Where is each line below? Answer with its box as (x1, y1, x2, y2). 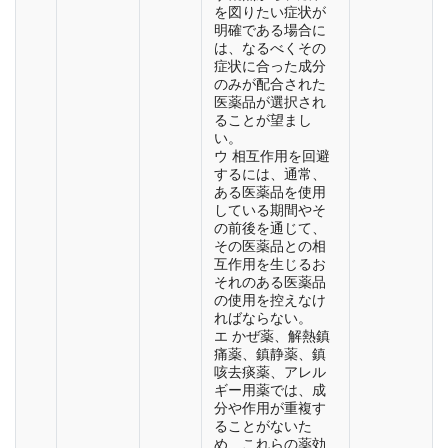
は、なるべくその (214, 40, 326, 57)
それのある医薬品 (214, 274, 326, 291)
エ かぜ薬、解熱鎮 (214, 328, 330, 345)
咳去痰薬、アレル (214, 364, 326, 381)
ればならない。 (214, 310, 312, 327)
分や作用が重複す (214, 400, 326, 417)
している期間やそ (214, 202, 326, 219)
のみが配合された (214, 76, 326, 93)
